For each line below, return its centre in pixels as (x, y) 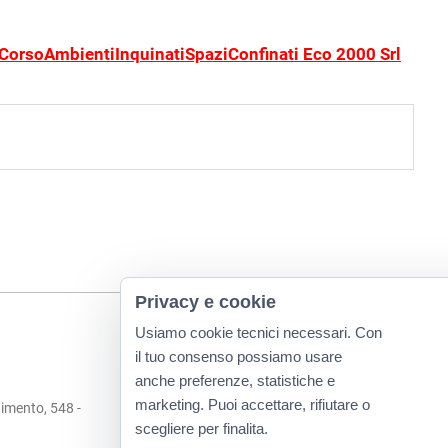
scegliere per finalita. (201, 428)
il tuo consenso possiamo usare (238, 356)
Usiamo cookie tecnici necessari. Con (258, 332)
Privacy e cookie (205, 302)
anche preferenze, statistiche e (235, 380)
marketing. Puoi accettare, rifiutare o (252, 404)
